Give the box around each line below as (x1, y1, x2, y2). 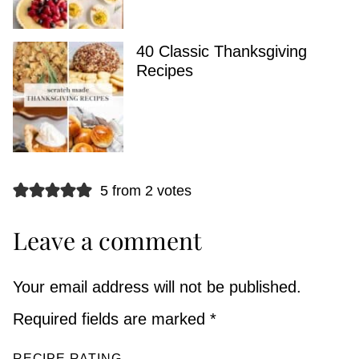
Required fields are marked (13, 310, 210, 329)
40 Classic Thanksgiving (136, 42, 307, 61)
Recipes (136, 62, 193, 80)
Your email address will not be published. (13, 278, 301, 296)
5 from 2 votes (99, 183, 192, 200)
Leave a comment (13, 224, 202, 257)
